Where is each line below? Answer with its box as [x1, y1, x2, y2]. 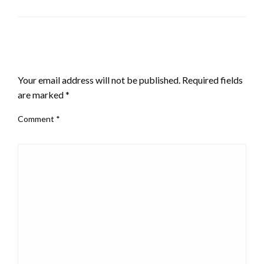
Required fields [182, 74, 243, 85]
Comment [18, 113, 56, 124]
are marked [18, 88, 65, 100]
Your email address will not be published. [18, 74, 180, 85]
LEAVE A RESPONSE [18, 52, 113, 66]
